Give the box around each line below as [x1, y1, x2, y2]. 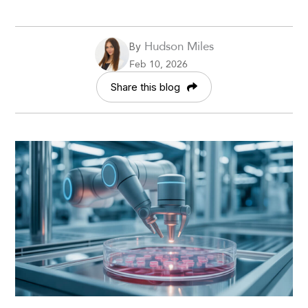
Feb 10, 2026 [129, 56, 188, 71]
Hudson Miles [140, 36, 214, 55]
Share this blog [111, 80, 180, 93]
